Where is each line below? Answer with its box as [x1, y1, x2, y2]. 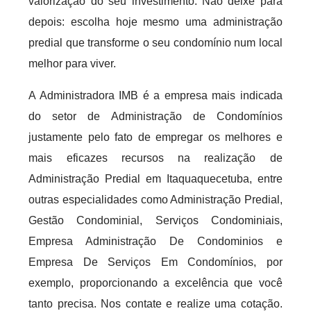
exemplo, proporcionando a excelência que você [28, 277, 283, 289]
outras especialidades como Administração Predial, [28, 194, 283, 205]
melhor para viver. [28, 58, 117, 69]
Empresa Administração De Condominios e [28, 235, 283, 247]
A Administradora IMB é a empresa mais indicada [28, 90, 283, 101]
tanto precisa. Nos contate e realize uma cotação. [28, 298, 283, 310]
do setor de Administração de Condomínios [28, 110, 283, 122]
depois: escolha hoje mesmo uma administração [28, 16, 283, 28]
